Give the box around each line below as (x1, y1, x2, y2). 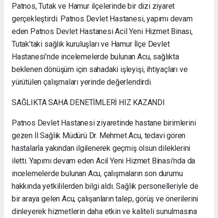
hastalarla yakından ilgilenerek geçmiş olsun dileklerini (12, 144, 191, 153)
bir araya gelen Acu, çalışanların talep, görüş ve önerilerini (12, 194, 199, 204)
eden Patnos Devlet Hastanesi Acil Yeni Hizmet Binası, (12, 27, 193, 36)
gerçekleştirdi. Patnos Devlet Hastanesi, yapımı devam (12, 14, 193, 24)
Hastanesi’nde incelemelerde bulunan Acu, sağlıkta (12, 52, 179, 62)
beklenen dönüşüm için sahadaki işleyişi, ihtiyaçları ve (12, 65, 188, 74)
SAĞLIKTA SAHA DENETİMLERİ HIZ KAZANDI (12, 98, 165, 108)
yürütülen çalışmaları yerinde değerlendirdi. (12, 77, 152, 87)
